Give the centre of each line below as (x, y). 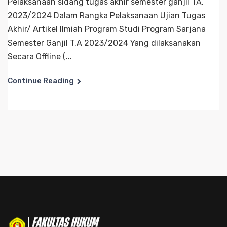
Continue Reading (41, 81)
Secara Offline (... (40, 57)
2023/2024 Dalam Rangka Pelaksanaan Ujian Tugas (106, 16)
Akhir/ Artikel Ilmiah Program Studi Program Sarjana (107, 29)
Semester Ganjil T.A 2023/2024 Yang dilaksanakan (104, 43)
